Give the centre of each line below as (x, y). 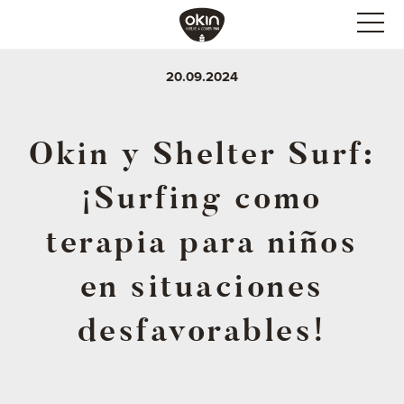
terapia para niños (202, 242)
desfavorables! (202, 331)
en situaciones (202, 286)
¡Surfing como (202, 198)
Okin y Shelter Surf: (202, 154)
